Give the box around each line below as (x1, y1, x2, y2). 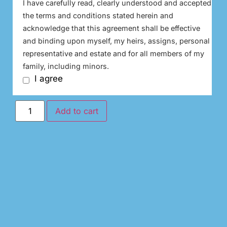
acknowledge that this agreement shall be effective (23, 23, 200, 32)
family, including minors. (23, 61, 109, 70)
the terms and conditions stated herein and (23, 11, 173, 20)
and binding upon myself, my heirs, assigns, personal (23, 36, 210, 45)
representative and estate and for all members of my (23, 49, 204, 58)
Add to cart (55, 105, 99, 116)
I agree (34, 73, 63, 84)
